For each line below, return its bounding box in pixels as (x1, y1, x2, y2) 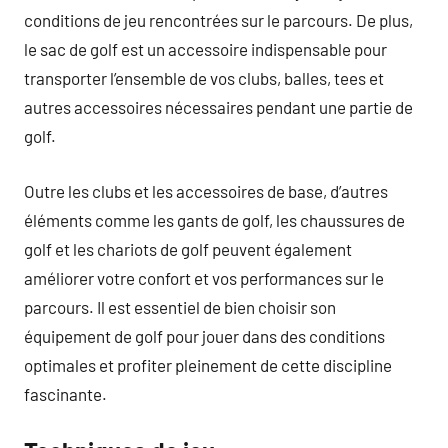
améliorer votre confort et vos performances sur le (24, 267, 384, 288)
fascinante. (24, 383, 107, 404)
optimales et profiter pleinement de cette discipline (24, 354, 392, 375)
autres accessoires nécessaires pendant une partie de (24, 97, 413, 117)
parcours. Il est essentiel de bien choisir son (24, 296, 336, 317)
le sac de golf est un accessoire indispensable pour (24, 39, 387, 59)
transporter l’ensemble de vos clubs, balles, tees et (24, 68, 384, 88)
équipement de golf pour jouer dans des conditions (24, 325, 385, 346)
